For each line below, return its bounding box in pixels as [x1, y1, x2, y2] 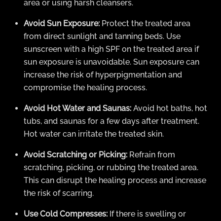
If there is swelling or [108, 209, 186, 219]
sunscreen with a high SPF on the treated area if [24, 44, 199, 54]
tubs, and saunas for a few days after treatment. [24, 116, 199, 126]
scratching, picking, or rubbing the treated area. [24, 162, 198, 172]
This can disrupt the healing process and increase [24, 175, 206, 185]
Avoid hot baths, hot [131, 103, 207, 113]
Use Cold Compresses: [24, 209, 108, 219]
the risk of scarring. [24, 188, 94, 198]
